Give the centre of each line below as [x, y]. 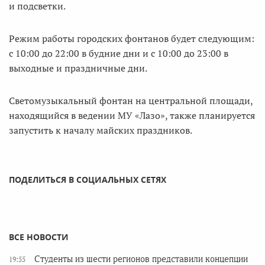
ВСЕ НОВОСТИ [39, 237]
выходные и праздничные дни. [78, 68]
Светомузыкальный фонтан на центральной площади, [131, 101]
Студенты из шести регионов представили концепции [141, 259]
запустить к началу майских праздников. [101, 130]
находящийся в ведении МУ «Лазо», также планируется [132, 115]
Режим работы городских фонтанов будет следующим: [132, 38]
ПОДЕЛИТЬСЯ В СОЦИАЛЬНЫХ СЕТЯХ [88, 180]
